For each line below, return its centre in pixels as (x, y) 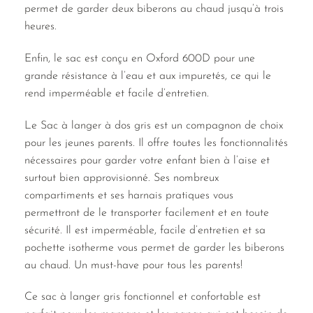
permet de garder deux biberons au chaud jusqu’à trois (154, 9)
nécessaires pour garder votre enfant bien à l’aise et (147, 160)
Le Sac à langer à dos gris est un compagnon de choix (154, 125)
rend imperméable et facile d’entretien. (117, 93)
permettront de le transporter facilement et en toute (147, 213)
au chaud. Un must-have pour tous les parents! (133, 265)
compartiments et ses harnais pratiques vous (129, 195)
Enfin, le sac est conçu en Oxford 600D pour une (140, 58)
